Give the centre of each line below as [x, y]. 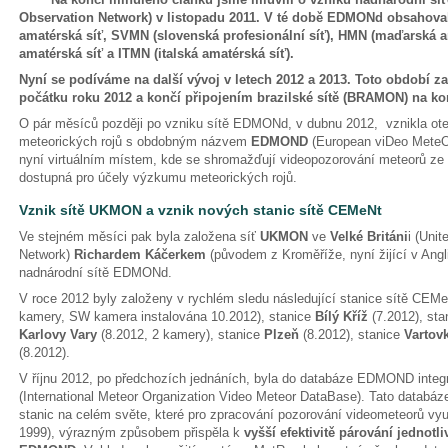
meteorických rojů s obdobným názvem [135, 141]
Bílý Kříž [341, 316]
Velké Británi [369, 236]
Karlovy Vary [58, 334]
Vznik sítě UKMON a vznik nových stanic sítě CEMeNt [200, 210]
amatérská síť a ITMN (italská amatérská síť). [158, 53]
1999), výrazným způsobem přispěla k [131, 432]
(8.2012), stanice [351, 334]
